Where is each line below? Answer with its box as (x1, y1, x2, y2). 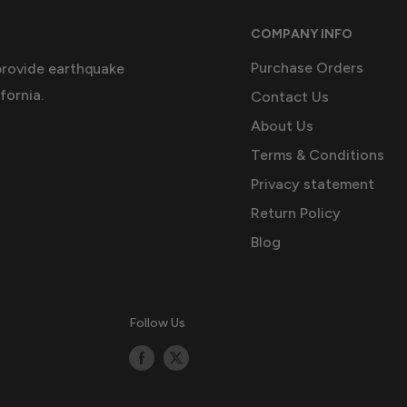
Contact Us (251, 87, 329, 105)
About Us (251, 116, 313, 134)
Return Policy (251, 203, 341, 222)
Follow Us (128, 314, 185, 331)
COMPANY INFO (251, 25, 352, 42)
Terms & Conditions (251, 145, 384, 164)
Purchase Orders (251, 58, 363, 76)
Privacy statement (251, 174, 374, 193)
